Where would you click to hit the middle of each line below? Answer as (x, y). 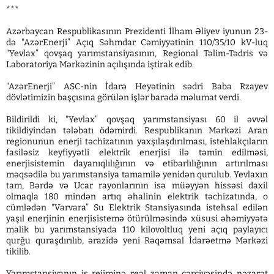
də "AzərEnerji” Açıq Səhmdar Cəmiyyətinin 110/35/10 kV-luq (137, 42)
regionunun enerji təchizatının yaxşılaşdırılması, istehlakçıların (137, 141)
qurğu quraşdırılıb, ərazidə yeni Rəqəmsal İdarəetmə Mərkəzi (137, 240)
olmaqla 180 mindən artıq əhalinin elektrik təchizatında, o (137, 196)
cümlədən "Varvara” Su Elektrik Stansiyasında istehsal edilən (137, 207)
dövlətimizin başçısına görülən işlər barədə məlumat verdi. (124, 97)
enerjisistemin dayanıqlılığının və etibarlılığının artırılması (137, 163)
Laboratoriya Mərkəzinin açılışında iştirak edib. (100, 64)
